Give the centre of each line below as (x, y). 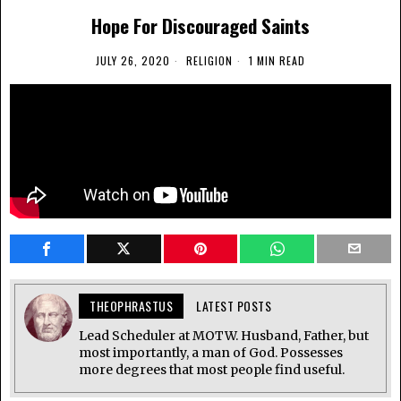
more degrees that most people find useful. (212, 369)
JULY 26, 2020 (133, 60)
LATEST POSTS (234, 305)
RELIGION (209, 60)
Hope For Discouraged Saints (200, 25)
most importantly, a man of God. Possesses (211, 352)
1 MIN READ (275, 60)
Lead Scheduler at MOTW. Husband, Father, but (224, 335)
